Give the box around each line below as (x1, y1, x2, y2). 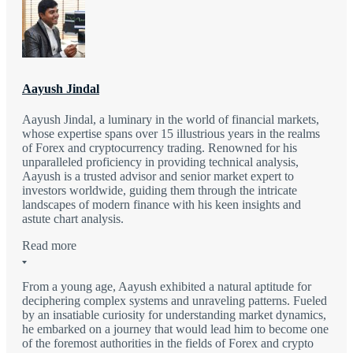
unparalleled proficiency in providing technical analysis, (22, 155, 299, 169)
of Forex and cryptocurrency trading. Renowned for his (22, 141, 297, 155)
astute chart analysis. (22, 212, 124, 226)
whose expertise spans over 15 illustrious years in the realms (22, 127, 320, 141)
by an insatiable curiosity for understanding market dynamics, (22, 308, 326, 322)
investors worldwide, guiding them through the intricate (22, 184, 297, 198)
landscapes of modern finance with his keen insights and (22, 198, 301, 212)
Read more (22, 239, 76, 253)
